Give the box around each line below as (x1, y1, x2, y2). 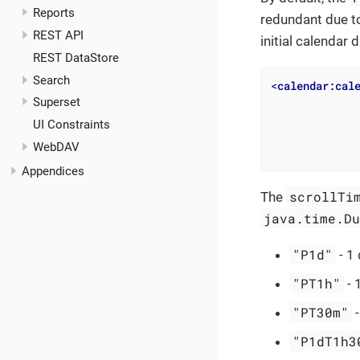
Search (32, 72, 70, 88)
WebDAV (32, 139, 80, 154)
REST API (32, 28, 84, 43)
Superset (32, 95, 80, 110)
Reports (32, 6, 75, 21)
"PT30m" (292, 303, 350, 321)
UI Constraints (32, 117, 110, 132)
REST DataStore (32, 50, 119, 65)
